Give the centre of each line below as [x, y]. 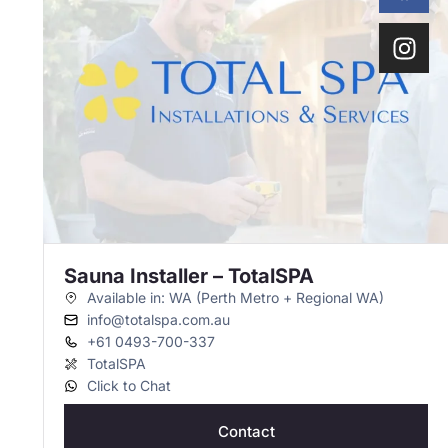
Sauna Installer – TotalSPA [189, 276]
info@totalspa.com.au [158, 319]
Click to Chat [128, 385]
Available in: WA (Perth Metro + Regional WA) [235, 297]
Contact [246, 431]
